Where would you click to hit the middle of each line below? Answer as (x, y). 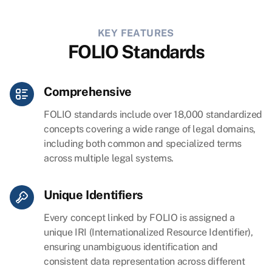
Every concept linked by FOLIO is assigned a (139, 218)
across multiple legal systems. (109, 158)
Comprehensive (88, 92)
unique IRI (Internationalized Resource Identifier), (148, 233)
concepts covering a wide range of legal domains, (150, 129)
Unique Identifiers (93, 195)
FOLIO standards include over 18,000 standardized (153, 115)
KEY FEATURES (136, 33)
